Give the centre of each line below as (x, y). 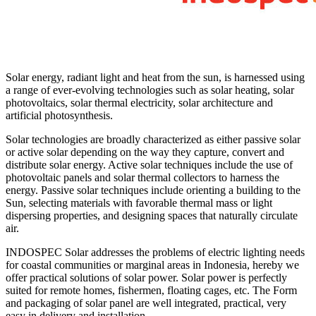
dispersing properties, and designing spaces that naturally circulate (152, 215)
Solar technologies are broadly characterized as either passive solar (153, 139)
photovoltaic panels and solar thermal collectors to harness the (142, 177)
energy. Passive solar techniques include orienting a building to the (153, 190)
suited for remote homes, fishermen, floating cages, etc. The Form (151, 290)
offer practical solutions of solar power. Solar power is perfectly (146, 277)
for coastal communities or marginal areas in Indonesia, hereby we (152, 265)
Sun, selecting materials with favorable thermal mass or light (139, 202)
